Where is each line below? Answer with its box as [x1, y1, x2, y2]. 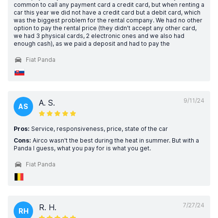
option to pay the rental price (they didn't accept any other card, [14, 24, 197, 32]
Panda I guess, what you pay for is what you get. [14, 145, 151, 152]
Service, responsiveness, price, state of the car [30, 125, 168, 132]
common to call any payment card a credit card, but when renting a [14, 1, 204, 8]
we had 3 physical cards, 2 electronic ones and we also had [14, 32, 184, 39]
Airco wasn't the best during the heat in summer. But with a [31, 137, 199, 144]
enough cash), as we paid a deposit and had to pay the [14, 40, 170, 47]
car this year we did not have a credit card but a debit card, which [14, 9, 200, 16]
